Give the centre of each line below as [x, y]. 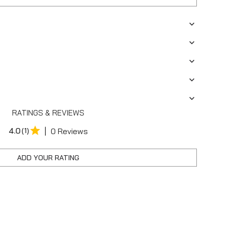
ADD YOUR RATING [48, 157]
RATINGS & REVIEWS [48, 113]
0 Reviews [69, 131]
